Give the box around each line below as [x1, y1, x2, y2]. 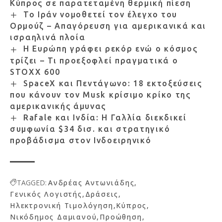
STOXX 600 [10, 67, 60, 76]
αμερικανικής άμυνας [10, 102, 107, 111]
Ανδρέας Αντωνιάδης [48, 178, 135, 188]
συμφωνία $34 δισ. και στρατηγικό [10, 124, 170, 134]
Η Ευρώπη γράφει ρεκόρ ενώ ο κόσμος [23, 44, 198, 54]
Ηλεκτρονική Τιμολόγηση [10, 201, 113, 211]
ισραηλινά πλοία [10, 33, 86, 42]
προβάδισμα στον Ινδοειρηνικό [10, 136, 152, 145]
